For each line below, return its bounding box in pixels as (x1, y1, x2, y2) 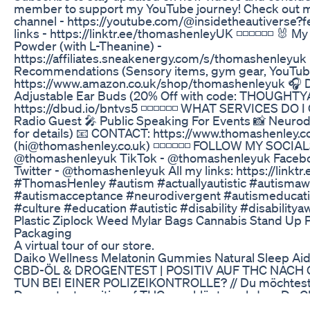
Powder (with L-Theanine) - (14, 37, 162, 53)
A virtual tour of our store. (14, 237, 154, 253)
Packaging (14, 224, 72, 240)
